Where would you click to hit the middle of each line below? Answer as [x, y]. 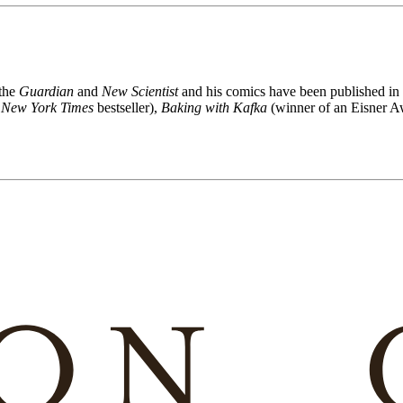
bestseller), [127, 108]
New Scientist [140, 92]
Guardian [46, 92]
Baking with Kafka [214, 108]
